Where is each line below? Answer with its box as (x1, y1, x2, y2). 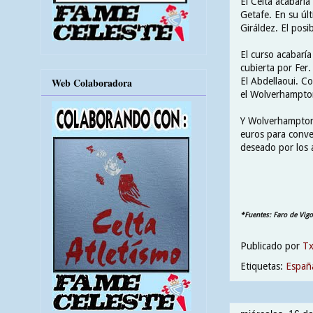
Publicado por (240, 240, 303, 252)
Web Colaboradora (52, 75, 132, 90)
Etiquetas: (240, 260, 286, 272)
